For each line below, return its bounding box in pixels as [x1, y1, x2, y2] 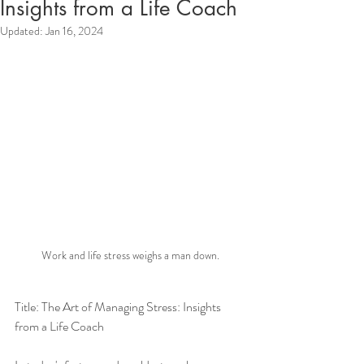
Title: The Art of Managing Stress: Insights [15, 297, 223, 317]
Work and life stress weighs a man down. [41, 247, 219, 264]
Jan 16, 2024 [45, 22, 103, 39]
